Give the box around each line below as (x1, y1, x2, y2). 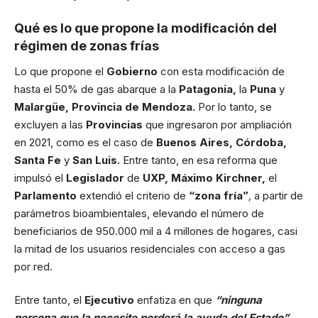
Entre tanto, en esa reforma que (123, 153, 278, 167)
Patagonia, (179, 82, 239, 96)
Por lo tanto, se (198, 99, 272, 114)
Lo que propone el (14, 64, 106, 78)
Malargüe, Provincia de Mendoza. (14, 99, 198, 114)
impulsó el (14, 170, 66, 185)
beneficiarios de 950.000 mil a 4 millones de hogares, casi (14, 224, 297, 238)
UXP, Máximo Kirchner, (143, 170, 268, 185)
